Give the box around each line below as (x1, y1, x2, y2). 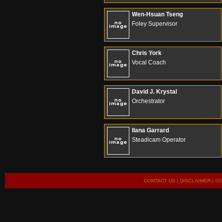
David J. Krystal (132, 88, 177, 95)
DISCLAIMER (179, 178, 211, 183)
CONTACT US (143, 178, 175, 183)
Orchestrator (132, 98, 165, 105)
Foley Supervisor (132, 20, 177, 27)
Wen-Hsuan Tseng (132, 11, 183, 18)
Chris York (132, 50, 162, 56)
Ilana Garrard (132, 127, 169, 134)
